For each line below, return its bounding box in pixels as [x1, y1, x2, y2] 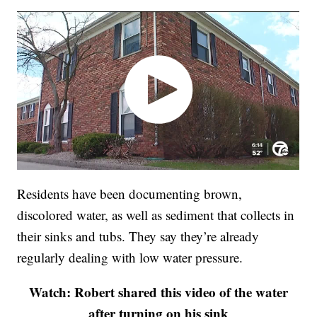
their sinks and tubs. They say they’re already [17, 227, 260, 246]
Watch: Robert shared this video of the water [29, 282, 288, 302]
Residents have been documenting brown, [17, 185, 243, 203]
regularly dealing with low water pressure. [17, 248, 243, 267]
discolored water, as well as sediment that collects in [17, 206, 295, 224]
